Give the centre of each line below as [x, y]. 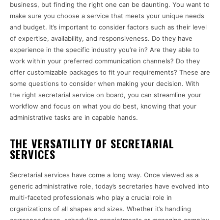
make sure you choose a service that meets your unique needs [107, 16]
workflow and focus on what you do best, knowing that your [103, 106]
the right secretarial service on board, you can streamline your [106, 95]
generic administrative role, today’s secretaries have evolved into [110, 186]
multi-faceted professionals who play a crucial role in [91, 198]
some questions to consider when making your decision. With [105, 84]
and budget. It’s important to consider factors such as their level [108, 27]
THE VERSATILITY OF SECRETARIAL [92, 144]
